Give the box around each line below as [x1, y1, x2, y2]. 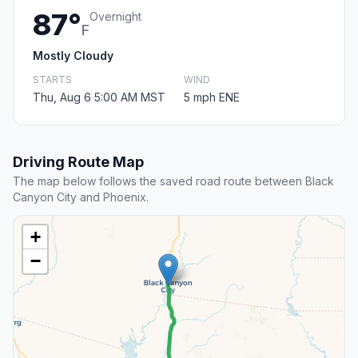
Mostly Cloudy [33, 49, 113, 63]
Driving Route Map [13, 153, 144, 171]
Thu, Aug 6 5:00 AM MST [33, 90, 165, 105]
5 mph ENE [184, 90, 240, 105]
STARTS [33, 74, 72, 86]
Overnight [89, 10, 141, 24]
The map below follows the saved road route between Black [13, 174, 334, 189]
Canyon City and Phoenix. [13, 190, 149, 205]
